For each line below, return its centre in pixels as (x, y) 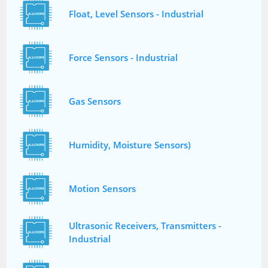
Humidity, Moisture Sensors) (130, 145)
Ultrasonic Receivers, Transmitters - (145, 226)
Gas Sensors (95, 101)
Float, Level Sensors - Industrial (136, 14)
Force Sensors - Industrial (124, 58)
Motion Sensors (103, 189)
